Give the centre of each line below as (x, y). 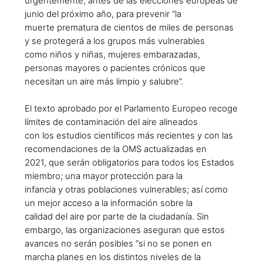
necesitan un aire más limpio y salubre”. (104, 81)
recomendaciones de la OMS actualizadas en (116, 149)
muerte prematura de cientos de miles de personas (129, 27)
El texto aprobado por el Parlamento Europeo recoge (131, 108)
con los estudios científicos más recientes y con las (129, 135)
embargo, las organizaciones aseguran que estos (125, 230)
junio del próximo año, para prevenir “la (103, 14)
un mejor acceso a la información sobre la (109, 203)
